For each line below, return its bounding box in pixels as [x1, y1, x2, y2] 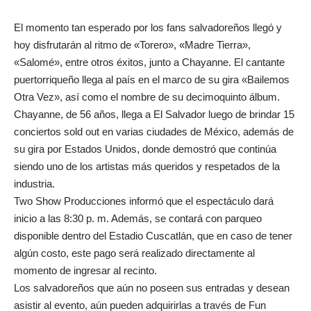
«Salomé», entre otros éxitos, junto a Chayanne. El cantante [14, 56, 285, 68]
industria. [14, 178, 55, 190]
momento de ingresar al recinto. [14, 264, 157, 276]
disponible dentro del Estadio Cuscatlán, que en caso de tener [14, 230, 292, 242]
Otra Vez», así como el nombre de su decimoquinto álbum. [14, 91, 280, 103]
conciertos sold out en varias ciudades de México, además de [14, 126, 294, 137]
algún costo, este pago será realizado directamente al [14, 247, 255, 259]
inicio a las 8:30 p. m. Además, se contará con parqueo [14, 212, 262, 224]
